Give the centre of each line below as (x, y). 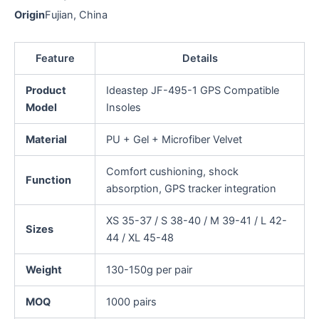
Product (46, 90)
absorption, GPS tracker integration (191, 188)
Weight (43, 270)
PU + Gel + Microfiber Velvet (174, 139)
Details (200, 58)
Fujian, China (76, 15)
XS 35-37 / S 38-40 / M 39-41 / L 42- (196, 220)
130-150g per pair (149, 270)
